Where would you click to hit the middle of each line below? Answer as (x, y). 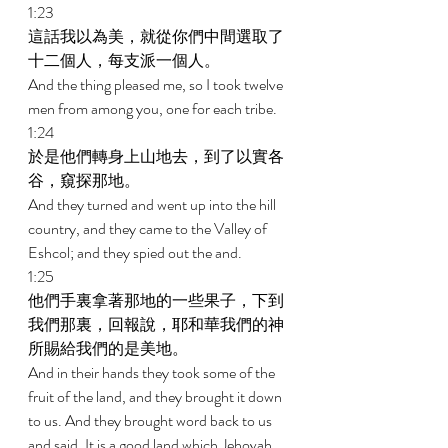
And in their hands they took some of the (153, 372)
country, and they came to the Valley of (149, 228)
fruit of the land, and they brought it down (156, 396)
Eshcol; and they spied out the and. (136, 252)
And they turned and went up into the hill (153, 204)
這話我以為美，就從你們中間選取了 (156, 36)
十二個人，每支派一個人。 (125, 60)
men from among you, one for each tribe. (154, 108)
